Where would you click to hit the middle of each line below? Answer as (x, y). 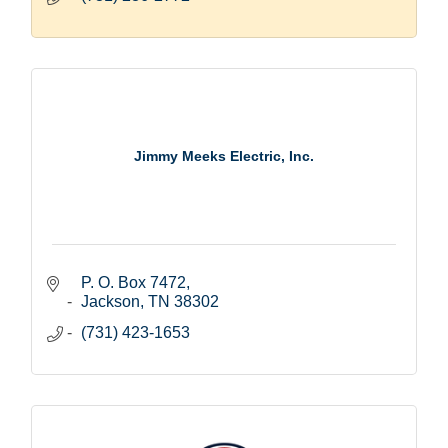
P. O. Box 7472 (133, 282)
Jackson (110, 301)
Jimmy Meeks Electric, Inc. (224, 156)
